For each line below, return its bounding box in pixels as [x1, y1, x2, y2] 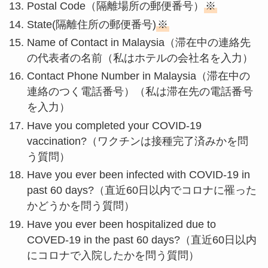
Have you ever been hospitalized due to [26, 218, 216, 230]
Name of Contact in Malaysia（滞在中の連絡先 [26, 36, 251, 48]
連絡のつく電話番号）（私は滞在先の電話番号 [26, 86, 253, 98]
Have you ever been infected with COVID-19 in [26, 169, 250, 181]
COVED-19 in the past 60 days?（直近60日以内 [26, 233, 257, 246]
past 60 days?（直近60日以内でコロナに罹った [26, 184, 257, 197]
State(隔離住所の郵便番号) [26, 18, 156, 31]
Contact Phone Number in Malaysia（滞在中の [26, 70, 250, 83]
